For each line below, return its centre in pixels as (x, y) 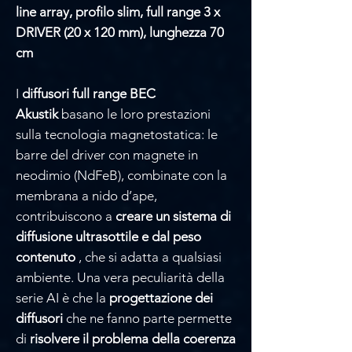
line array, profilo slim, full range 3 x (118, 11)
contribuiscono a (66, 216)
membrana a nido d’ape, (86, 195)
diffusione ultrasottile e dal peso (108, 236)
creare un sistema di (173, 216)
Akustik (37, 114)
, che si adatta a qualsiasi (150, 257)
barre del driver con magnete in (107, 154)
